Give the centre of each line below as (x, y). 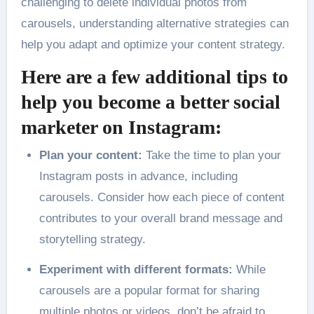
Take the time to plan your (213, 155)
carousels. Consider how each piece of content (162, 197)
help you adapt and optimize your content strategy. (153, 45)
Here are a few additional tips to (154, 77)
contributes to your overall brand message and (161, 218)
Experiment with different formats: (136, 269)
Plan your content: (92, 155)
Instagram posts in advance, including (138, 176)
